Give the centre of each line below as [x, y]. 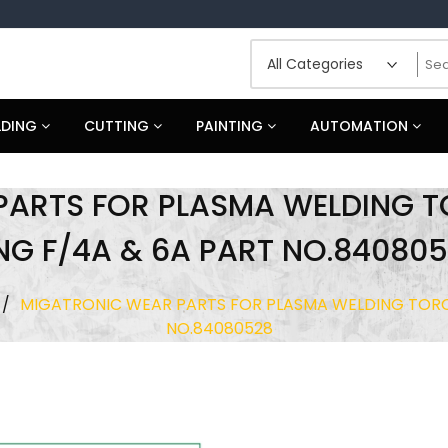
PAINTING [231, 126]
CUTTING [118, 126]
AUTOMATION [361, 126]
